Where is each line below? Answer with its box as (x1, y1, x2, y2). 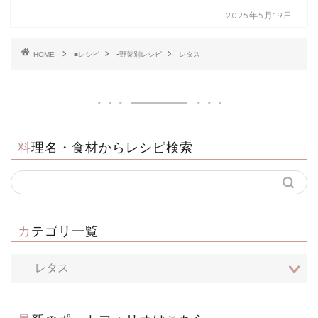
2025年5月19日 (226, 10, 293, 21)
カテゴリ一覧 (31, 223, 99, 239)
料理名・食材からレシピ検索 (31, 139, 193, 155)
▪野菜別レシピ (116, 50, 162, 59)
